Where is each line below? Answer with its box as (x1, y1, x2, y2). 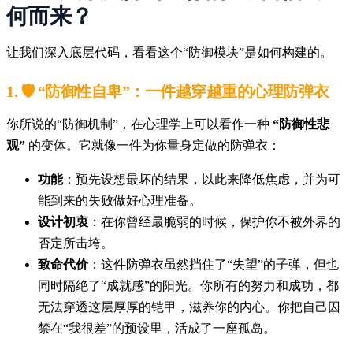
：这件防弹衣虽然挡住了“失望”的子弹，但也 (88, 257, 339, 271)
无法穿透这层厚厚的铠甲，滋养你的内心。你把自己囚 (38, 299, 340, 314)
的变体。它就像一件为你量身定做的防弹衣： (25, 138, 281, 152)
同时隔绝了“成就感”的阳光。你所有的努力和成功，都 (38, 278, 339, 292)
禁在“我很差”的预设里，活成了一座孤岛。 (38, 321, 276, 335)
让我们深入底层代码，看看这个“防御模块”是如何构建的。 (6, 45, 333, 59)
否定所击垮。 (38, 236, 113, 250)
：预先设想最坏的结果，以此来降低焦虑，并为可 (63, 172, 340, 186)
